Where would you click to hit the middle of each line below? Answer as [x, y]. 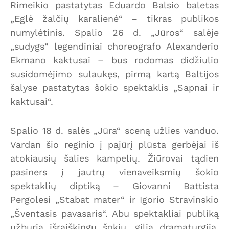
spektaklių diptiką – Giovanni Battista [114, 186]
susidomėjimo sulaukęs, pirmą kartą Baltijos [114, 74]
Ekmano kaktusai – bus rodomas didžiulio [114, 60]
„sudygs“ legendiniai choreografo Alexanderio [114, 46]
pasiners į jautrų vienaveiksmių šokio [114, 172]
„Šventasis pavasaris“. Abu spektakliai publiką [114, 213]
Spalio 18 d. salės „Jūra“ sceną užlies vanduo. [114, 130]
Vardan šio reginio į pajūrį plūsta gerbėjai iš [114, 144]
